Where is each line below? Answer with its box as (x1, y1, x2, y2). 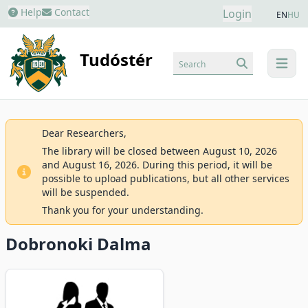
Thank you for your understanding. (42, 203, 203, 217)
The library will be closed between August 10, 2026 (42, 144, 277, 157)
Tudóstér (80, 48, 153, 71)
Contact (52, 5, 89, 19)
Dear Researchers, (42, 126, 126, 140)
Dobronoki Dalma (5, 232, 151, 255)
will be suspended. (42, 186, 129, 199)
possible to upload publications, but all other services (42, 172, 289, 185)
